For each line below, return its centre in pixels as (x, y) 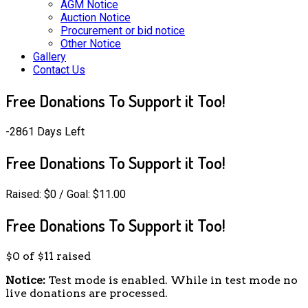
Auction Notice (96, 18)
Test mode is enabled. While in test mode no (172, 280)
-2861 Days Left (45, 131)
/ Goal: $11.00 (91, 194)
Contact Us (59, 70)
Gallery (49, 57)
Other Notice (91, 44)
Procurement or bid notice (123, 31)
